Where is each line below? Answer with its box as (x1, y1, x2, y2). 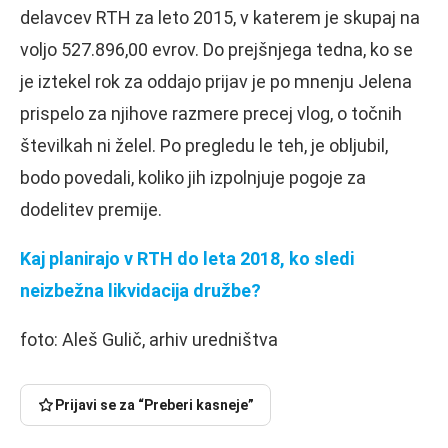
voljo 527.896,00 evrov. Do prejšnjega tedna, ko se (20, 38, 413, 60)
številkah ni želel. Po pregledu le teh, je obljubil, (20, 134, 388, 156)
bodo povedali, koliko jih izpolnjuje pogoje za (20, 166, 366, 188)
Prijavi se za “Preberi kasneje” (55, 396, 254, 413)
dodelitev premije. (20, 198, 162, 220)
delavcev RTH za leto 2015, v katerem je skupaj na (20, 6, 420, 28)
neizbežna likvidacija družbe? (20, 279, 261, 301)
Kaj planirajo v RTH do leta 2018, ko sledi (20, 247, 354, 269)
